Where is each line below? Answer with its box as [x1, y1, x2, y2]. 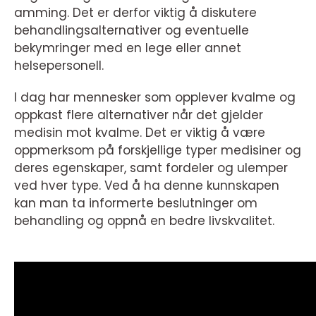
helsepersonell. [14, 57, 104, 75]
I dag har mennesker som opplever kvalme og [14, 89, 296, 107]
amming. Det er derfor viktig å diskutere [14, 4, 257, 22]
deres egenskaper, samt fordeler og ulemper [14, 159, 288, 177]
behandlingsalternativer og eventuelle [14, 22, 249, 39]
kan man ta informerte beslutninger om [14, 195, 257, 212]
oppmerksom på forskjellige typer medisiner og [14, 142, 301, 159]
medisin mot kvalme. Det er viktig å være [14, 124, 265, 142]
